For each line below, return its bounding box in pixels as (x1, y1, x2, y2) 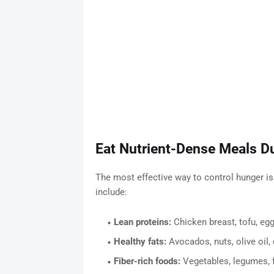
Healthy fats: (113, 236, 166, 248)
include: (95, 187, 127, 198)
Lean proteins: (113, 217, 171, 228)
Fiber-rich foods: (113, 256, 180, 267)
